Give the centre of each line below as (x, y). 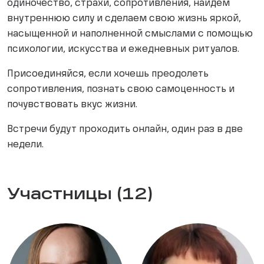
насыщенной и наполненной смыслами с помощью (130, 34)
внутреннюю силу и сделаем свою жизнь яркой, (124, 19)
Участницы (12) (80, 195)
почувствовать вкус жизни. (72, 105)
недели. (25, 145)
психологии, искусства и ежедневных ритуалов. (123, 50)
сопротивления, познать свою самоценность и (121, 90)
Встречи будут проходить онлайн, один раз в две (125, 130)
